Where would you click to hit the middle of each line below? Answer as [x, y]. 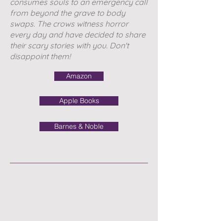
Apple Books [79, 101]
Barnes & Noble [79, 126]
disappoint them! [41, 56]
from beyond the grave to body [68, 13]
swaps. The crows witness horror [69, 24]
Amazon [79, 76]
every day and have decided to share [78, 35]
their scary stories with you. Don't [69, 45]
